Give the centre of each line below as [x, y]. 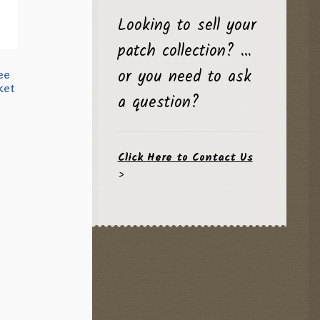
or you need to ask [184, 77]
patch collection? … [184, 52]
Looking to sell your [187, 26]
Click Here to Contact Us [185, 157]
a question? [158, 103]
